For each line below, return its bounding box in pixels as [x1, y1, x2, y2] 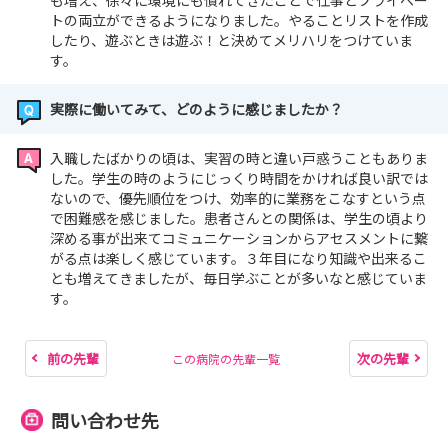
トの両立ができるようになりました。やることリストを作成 [50, 10, 428, 31]
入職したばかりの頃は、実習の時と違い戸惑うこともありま [50, 148, 428, 169]
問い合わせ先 [51, 406, 159, 433]
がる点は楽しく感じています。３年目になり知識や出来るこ [50, 248, 427, 269]
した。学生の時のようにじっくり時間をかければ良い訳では [50, 168, 428, 189]
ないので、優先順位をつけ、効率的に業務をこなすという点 [50, 188, 426, 209]
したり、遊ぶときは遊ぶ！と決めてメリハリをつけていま [50, 30, 413, 51]
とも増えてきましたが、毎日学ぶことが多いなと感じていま [50, 268, 427, 289]
